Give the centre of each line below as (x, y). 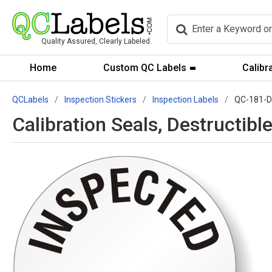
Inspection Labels (185, 100)
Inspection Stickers (100, 100)
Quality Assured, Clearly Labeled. (97, 41)
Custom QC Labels (144, 68)
